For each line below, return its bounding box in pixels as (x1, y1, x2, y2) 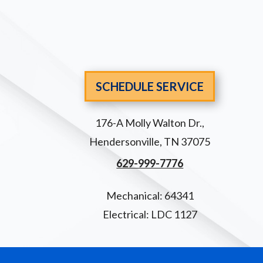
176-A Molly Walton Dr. (95, 116, 203, 129)
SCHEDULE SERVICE (96, 79, 204, 93)
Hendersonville (89, 134, 160, 148)
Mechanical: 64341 (106, 189, 194, 203)
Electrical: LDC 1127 (102, 208, 197, 221)
